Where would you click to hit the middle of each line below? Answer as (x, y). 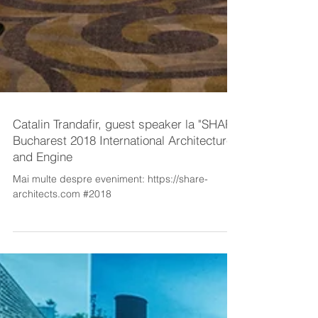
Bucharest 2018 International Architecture (123, 174)
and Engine (43, 191)
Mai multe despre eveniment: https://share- (110, 213)
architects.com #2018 (62, 228)
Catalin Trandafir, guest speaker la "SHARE (126, 158)
